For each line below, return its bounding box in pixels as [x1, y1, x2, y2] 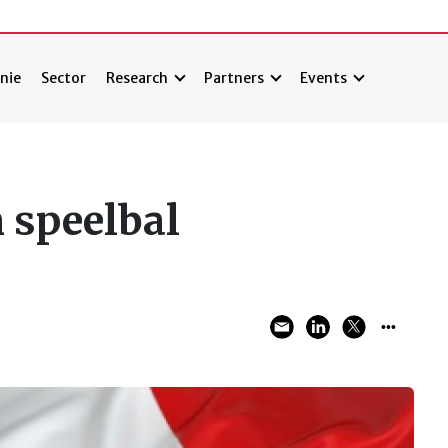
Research [106, 69, 169, 88]
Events [300, 69, 348, 88]
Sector [41, 69, 87, 88]
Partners [204, 69, 265, 88]
